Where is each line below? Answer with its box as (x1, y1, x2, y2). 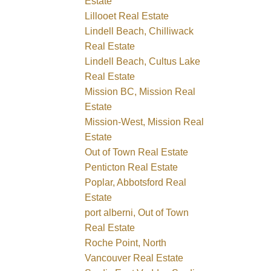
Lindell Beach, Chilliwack (85, 25, 194, 36)
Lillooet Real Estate (85, 10, 169, 21)
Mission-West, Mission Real (85, 116, 204, 127)
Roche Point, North (85, 237, 167, 248)
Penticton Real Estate (85, 162, 178, 172)
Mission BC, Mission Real (85, 86, 196, 97)
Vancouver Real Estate (85, 252, 184, 263)
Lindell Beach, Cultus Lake (85, 56, 201, 67)
